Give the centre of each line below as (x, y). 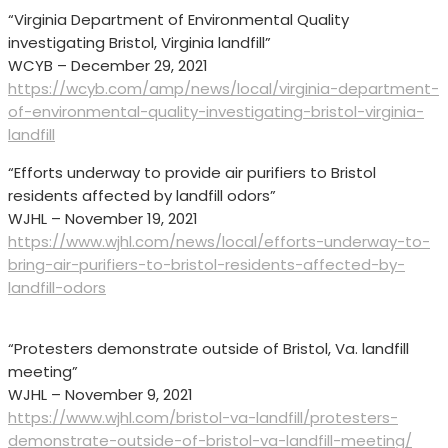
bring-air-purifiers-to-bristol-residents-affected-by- (206, 265)
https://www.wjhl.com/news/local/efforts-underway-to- (219, 242)
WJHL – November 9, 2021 (100, 395)
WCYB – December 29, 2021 (108, 66)
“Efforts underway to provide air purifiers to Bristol (192, 173)
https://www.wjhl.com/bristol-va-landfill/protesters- (203, 418)
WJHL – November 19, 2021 (103, 219)
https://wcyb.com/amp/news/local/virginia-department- (223, 89)
